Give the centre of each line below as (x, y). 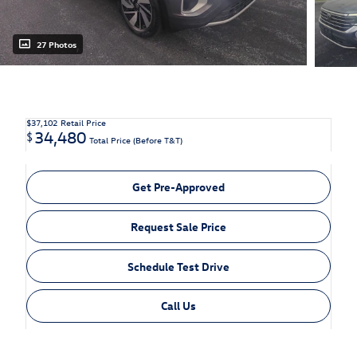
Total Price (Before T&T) (136, 140)
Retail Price (83, 123)
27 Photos (57, 45)
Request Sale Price (178, 227)
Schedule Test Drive (178, 266)
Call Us (178, 306)
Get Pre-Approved (178, 187)
